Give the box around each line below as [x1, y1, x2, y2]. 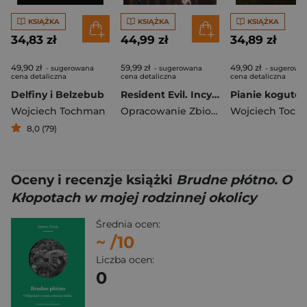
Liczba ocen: [96, 254, 154, 267]
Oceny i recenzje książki [11, 172, 176, 188]
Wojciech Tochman [11, 105, 106, 118]
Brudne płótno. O [176, 172, 292, 188]
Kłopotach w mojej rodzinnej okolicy [11, 190, 256, 206]
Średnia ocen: [96, 218, 160, 231]
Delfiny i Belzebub [11, 88, 104, 101]
